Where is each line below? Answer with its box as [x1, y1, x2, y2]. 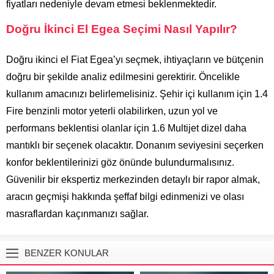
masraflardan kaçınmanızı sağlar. [6, 208, 149, 219]
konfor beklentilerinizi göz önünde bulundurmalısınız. [6, 157, 234, 168]
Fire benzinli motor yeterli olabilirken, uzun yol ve [6, 105, 218, 116]
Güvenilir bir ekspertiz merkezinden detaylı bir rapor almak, [6, 174, 260, 185]
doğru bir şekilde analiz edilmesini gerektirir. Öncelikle [6, 71, 240, 82]
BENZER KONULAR [24, 247, 109, 258]
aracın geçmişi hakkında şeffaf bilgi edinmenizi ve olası [6, 191, 244, 202]
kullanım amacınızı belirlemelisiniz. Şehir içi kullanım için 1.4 [6, 88, 268, 99]
